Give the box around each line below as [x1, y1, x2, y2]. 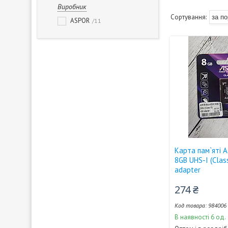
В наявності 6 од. [175, 213, 226, 221]
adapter [175, 165, 201, 175]
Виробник [58, 2, 87, 11]
